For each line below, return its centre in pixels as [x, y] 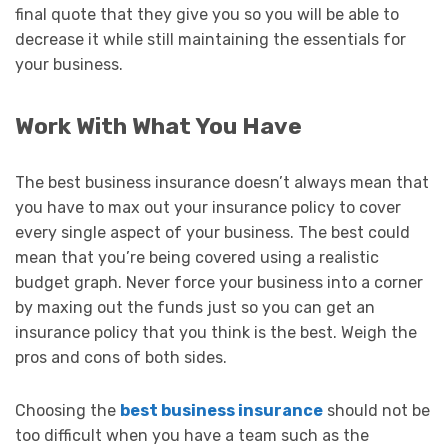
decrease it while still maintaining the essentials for [210, 39]
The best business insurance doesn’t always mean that [222, 182]
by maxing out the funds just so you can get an [195, 307]
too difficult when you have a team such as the [192, 435]
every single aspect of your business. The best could [212, 232]
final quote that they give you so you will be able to [207, 14]
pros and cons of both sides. [121, 357]
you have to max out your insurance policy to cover [208, 207]
